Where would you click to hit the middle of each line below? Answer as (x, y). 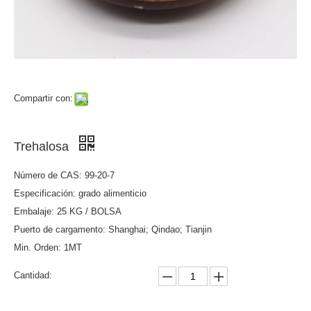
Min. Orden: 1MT (48, 248)
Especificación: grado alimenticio (80, 194)
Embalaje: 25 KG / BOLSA (68, 212)
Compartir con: (43, 99)
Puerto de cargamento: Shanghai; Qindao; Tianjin (113, 230)
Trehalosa (43, 147)
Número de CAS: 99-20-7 (64, 176)
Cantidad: (33, 276)
